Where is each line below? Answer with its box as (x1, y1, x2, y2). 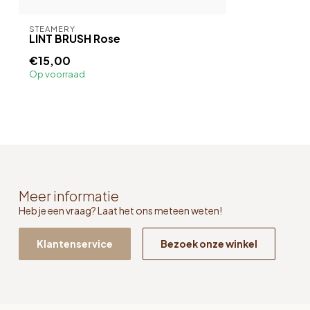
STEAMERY (29, 24, 75, 33)
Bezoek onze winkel (161, 237, 257, 250)
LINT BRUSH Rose (29, 32, 120, 45)
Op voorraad (29, 68, 85, 80)
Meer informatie (19, 187, 119, 204)
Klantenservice (37, 237, 113, 250)
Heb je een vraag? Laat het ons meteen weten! (19, 203, 222, 217)
